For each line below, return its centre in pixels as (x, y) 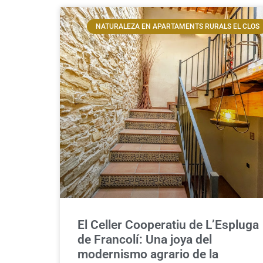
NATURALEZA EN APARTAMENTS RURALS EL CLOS (177, 26)
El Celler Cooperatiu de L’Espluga (168, 225)
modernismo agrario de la (148, 254)
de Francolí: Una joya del (145, 240)
